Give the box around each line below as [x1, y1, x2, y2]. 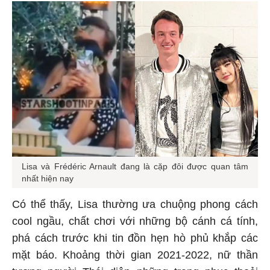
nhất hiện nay [22, 175, 76, 186]
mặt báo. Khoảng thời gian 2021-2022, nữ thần [12, 251, 258, 263]
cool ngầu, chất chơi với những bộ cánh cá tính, [12, 217, 258, 230]
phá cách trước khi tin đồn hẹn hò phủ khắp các [12, 234, 258, 246]
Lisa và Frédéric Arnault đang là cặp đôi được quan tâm [22, 163, 248, 174]
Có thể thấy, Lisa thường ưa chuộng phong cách [12, 200, 258, 213]
